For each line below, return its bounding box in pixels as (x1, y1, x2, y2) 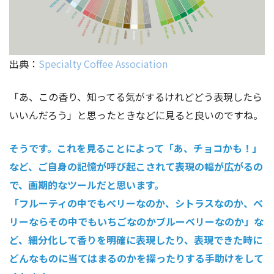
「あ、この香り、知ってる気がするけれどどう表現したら (9, 89, 262, 105)
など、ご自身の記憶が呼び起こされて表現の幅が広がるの (9, 159, 263, 174)
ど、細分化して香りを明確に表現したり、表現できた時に (9, 232, 262, 248)
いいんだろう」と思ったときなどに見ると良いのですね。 (9, 108, 263, 123)
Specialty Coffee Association (39, 56, 168, 72)
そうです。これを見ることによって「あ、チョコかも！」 (9, 141, 262, 156)
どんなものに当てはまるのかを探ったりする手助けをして (9, 251, 264, 266)
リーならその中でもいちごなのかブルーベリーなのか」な (9, 214, 264, 229)
